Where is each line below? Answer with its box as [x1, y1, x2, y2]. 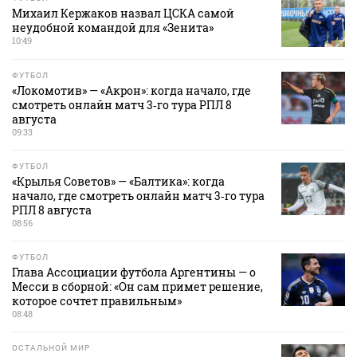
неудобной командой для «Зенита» [12, 19, 214, 35]
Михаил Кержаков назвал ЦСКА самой [12, 5, 234, 21]
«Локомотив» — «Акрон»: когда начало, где [12, 82, 251, 98]
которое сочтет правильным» [12, 292, 182, 308]
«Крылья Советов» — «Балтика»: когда [12, 173, 225, 189]
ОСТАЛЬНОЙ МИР [12, 343, 90, 352]
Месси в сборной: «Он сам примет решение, [12, 278, 263, 294]
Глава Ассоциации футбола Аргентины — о [12, 264, 256, 280]
